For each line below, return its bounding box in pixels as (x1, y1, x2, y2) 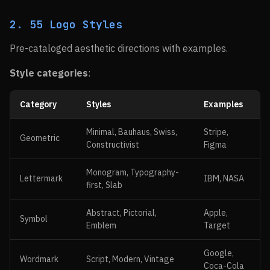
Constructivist (86, 139, 139, 150)
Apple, (204, 207, 228, 218)
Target (204, 220, 230, 231)
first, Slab (86, 180, 122, 190)
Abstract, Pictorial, (86, 207, 157, 218)
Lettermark (20, 173, 63, 184)
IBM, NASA (204, 173, 244, 184)
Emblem (86, 220, 116, 231)
